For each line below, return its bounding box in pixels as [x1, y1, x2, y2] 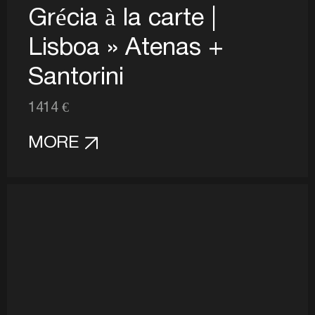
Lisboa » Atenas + [28, 37, 224, 60]
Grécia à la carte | [28, 8, 217, 30]
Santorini [28, 67, 124, 89]
